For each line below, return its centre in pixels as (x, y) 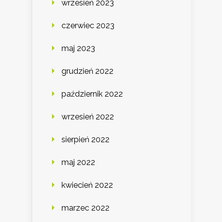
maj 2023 (78, 49)
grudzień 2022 (87, 71)
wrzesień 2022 (88, 117)
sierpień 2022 (85, 140)
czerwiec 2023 (88, 26)
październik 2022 (92, 94)
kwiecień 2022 (87, 185)
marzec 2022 (85, 208)
